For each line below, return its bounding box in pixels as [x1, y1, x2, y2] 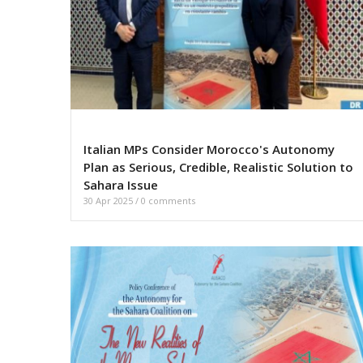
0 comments [141, 194, 195, 207]
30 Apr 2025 [83, 194, 135, 207]
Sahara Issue [83, 177, 158, 194]
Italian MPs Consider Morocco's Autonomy [83, 141, 335, 158]
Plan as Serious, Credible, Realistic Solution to [83, 159, 353, 176]
